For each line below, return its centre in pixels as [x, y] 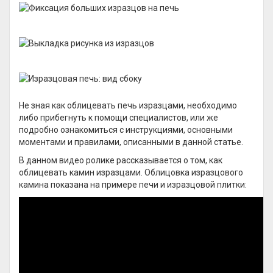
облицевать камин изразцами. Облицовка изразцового [131, 172]
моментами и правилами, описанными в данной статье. [131, 142]
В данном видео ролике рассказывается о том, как [121, 160]
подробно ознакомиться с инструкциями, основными [126, 130]
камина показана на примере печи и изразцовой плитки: [133, 185]
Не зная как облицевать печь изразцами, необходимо [128, 105]
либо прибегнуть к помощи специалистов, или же [119, 118]
